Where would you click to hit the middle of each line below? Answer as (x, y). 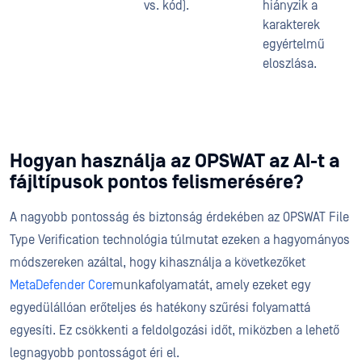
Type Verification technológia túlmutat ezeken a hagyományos (180, 240)
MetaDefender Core (61, 285)
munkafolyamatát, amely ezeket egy (211, 285)
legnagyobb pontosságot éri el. (96, 353)
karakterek (291, 25)
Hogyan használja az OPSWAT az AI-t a (175, 162)
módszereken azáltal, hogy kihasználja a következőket (158, 263)
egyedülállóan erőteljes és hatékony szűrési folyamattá (160, 308)
